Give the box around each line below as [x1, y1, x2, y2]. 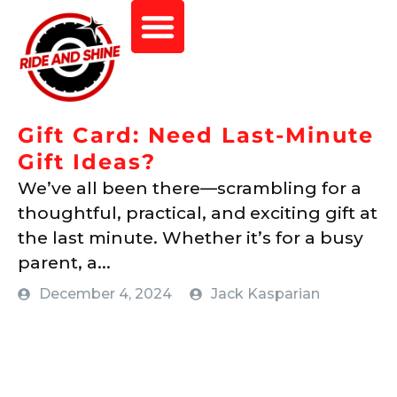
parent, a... [18, 252, 111, 274]
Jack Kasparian [211, 285, 320, 303]
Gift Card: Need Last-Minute [18, 122, 374, 149]
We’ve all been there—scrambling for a [18, 177, 362, 199]
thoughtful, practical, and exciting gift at [18, 202, 378, 224]
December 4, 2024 [39, 285, 172, 303]
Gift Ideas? [18, 149, 156, 175]
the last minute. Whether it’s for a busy [18, 227, 363, 249]
